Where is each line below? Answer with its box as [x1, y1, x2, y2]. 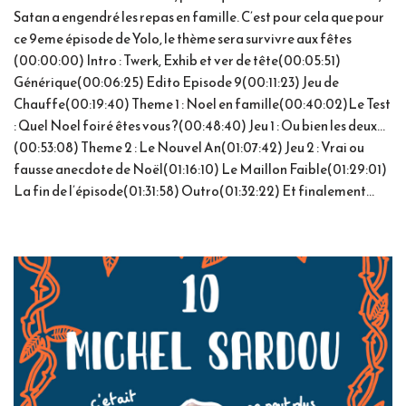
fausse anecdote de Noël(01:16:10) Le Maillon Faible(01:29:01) [14, 159, 387, 180]
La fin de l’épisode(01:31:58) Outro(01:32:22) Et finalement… [14, 180, 374, 202]
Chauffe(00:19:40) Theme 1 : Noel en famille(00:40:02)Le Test [14, 93, 391, 115]
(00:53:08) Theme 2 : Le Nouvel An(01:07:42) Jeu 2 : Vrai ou [14, 137, 364, 159]
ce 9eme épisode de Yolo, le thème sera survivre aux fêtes [14, 28, 352, 50]
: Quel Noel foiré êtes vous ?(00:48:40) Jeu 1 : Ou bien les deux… [14, 115, 385, 137]
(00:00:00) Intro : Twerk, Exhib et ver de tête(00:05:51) [14, 50, 341, 72]
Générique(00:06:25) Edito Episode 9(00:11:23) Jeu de [14, 72, 339, 93]
